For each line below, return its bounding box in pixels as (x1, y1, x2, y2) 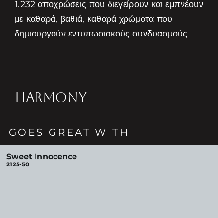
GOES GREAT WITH (9, 127, 130, 138)
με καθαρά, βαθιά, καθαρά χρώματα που (14, 14, 173, 24)
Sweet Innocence (6, 152, 77, 161)
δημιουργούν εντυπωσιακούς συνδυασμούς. (14, 28, 190, 39)
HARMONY (14, 90, 87, 105)
